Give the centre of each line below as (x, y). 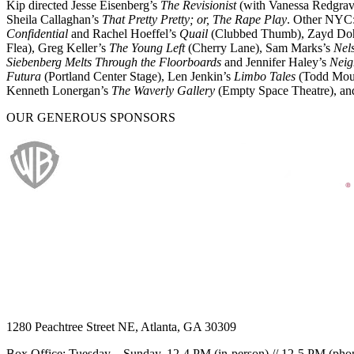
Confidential (37, 33)
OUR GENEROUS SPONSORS (91, 117)
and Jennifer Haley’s (275, 62)
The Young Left (147, 47)
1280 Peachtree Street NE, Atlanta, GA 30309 (121, 326)
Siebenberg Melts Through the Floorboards (114, 62)
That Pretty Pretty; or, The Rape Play (194, 19)
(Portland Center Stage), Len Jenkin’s (137, 76)
